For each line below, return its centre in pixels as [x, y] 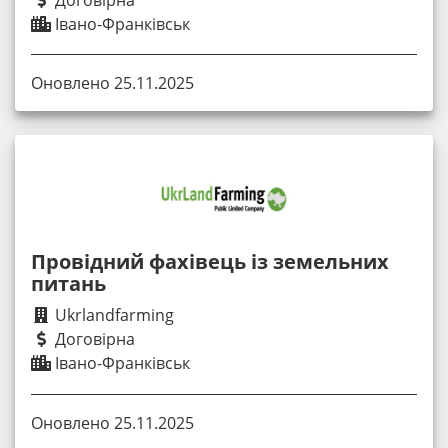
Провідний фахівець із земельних [210, 262]
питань [68, 284]
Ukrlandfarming [112, 315]
